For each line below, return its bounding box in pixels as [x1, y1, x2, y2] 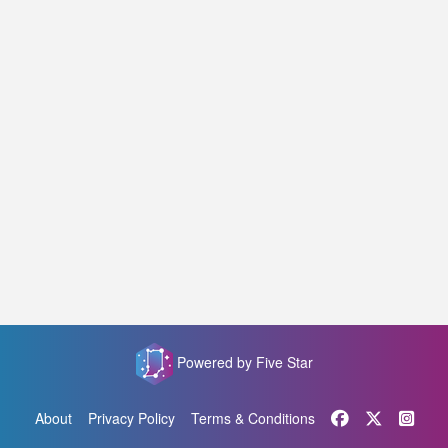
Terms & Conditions [190, 408, 315, 428]
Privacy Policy [87, 408, 175, 428]
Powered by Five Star [176, 351, 313, 372]
